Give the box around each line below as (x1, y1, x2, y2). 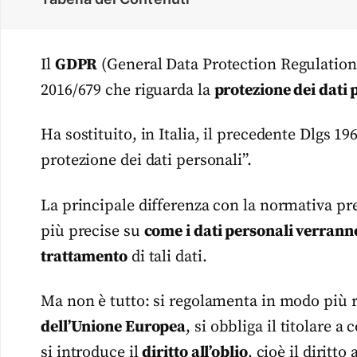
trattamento (41, 246, 127, 267)
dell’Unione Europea (41, 317, 186, 338)
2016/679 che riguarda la (41, 80, 214, 100)
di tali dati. (127, 246, 207, 267)
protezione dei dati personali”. (41, 151, 252, 171)
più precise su (41, 221, 144, 241)
